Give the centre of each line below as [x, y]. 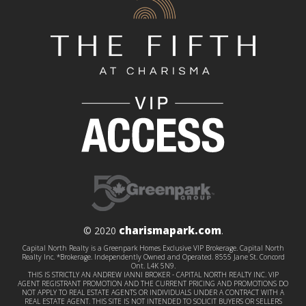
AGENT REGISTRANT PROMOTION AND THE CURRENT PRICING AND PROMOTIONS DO [153, 283]
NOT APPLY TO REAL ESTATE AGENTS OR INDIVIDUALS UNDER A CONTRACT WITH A [153, 292]
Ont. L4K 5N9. [153, 265]
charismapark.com [170, 230]
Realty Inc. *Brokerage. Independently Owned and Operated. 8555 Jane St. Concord [153, 256]
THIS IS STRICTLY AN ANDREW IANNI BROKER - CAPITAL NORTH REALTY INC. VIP [153, 274]
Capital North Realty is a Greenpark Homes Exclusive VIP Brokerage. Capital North [153, 248]
